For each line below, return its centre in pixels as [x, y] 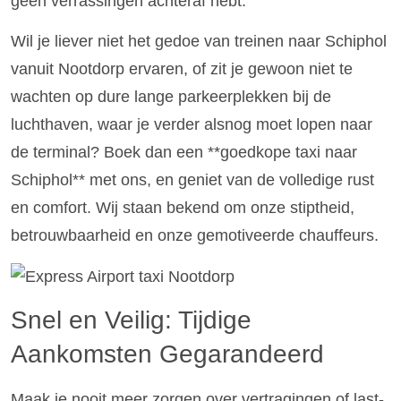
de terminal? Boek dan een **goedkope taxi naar [184, 153]
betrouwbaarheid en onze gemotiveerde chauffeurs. [195, 236]
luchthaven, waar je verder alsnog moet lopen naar [192, 125]
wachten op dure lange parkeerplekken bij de [171, 97]
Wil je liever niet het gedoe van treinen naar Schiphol [199, 42]
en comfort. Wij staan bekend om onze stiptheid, [183, 208]
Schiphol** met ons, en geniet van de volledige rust [192, 180]
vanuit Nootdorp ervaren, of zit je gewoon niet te [182, 69]
